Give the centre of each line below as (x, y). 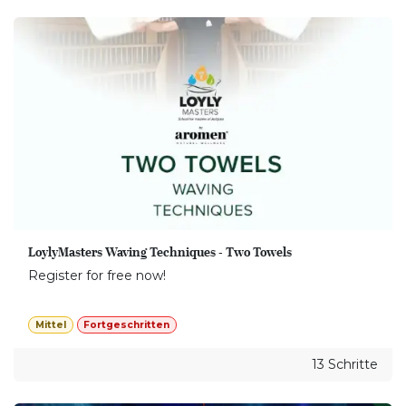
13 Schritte (345, 365)
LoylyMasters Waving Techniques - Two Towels (160, 251)
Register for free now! (97, 275)
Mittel (50, 324)
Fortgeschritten (127, 324)
